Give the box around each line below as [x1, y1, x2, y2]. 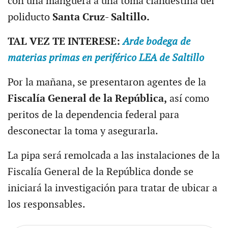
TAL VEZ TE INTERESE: [7, 35, 123, 48]
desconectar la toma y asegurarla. [7, 125, 158, 137]
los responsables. [7, 198, 85, 211]
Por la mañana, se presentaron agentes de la [7, 76, 206, 89]
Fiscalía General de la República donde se [7, 165, 193, 178]
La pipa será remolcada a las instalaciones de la [7, 149, 220, 162]
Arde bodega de [122, 35, 190, 48]
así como [166, 92, 209, 105]
